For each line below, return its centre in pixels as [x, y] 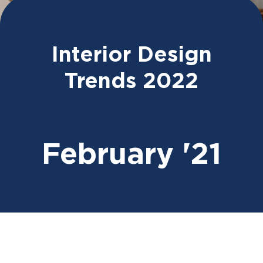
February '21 [131, 155]
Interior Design [131, 55]
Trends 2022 [131, 82]
